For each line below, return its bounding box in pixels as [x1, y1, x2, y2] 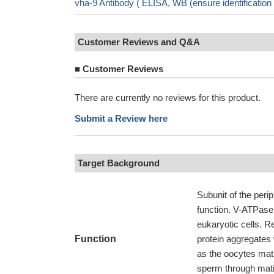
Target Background [78, 158, 160, 168]
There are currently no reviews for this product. [75, 92, 261, 103]
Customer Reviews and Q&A [78, 37, 200, 47]
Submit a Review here [75, 113, 168, 124]
